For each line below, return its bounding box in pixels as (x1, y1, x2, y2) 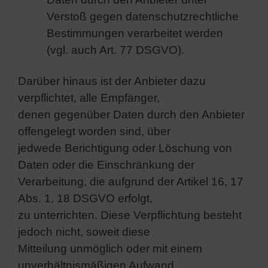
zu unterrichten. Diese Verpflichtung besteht (18, 208, 242, 221)
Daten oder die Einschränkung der (18, 158, 194, 171)
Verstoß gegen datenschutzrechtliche (47, 10, 239, 23)
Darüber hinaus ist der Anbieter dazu (18, 74, 206, 87)
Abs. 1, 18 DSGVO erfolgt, (18, 191, 153, 205)
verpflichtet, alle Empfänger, (18, 91, 160, 104)
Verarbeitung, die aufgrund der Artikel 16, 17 (18, 175, 243, 188)
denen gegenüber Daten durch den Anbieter (18, 108, 245, 121)
